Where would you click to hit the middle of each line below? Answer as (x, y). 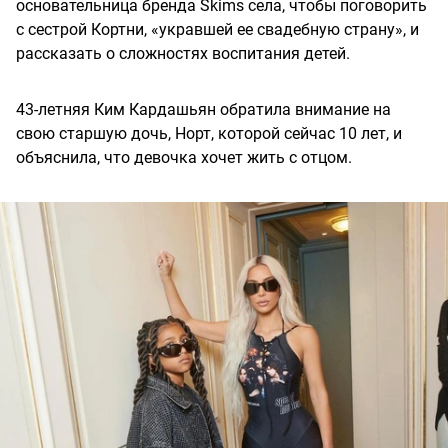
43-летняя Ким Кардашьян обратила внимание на (203, 110)
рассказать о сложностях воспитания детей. (183, 54)
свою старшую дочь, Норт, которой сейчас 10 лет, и (209, 134)
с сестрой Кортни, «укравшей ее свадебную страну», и (217, 30)
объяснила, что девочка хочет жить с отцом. (184, 158)
